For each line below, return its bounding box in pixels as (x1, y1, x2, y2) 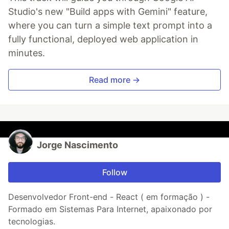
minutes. (8, 48, 45, 59)
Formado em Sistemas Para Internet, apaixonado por (8, 204, 212, 215)
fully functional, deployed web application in (8, 34, 198, 45)
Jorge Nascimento (37, 140, 118, 151)
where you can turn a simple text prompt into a (8, 20, 212, 31)
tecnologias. (8, 216, 55, 227)
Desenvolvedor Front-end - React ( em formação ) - (8, 192, 210, 202)
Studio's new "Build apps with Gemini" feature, (8, 6, 208, 17)
